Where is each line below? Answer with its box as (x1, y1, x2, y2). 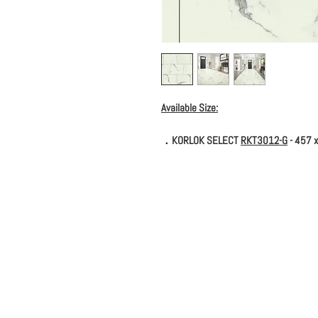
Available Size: (161, 101, 218, 114)
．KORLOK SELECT (161, 133, 241, 147)
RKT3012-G (241, 133, 287, 147)
